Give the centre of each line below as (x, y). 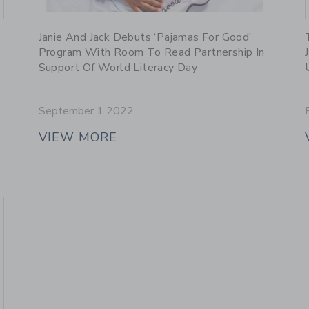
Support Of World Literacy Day (118, 68)
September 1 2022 (86, 111)
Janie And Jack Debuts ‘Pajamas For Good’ (145, 38)
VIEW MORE (78, 138)
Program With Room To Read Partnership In (151, 53)
